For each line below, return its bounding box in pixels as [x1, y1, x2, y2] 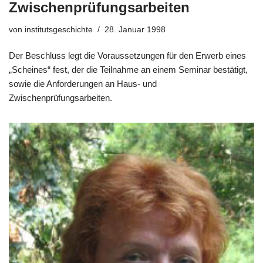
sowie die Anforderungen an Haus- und [9, 78, 157, 89]
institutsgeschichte [25, 25, 93, 34]
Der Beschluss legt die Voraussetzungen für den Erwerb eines [9, 50, 246, 60]
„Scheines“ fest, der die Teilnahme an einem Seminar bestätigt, [9, 64, 248, 75]
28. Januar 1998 [104, 25, 166, 34]
